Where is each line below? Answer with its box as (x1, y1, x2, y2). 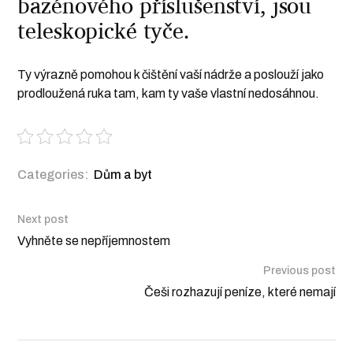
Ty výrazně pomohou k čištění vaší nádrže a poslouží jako (17, 68, 325, 82)
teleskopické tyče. (17, 11, 190, 51)
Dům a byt (94, 168, 153, 182)
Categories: (17, 168, 89, 182)
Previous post (262, 265, 336, 277)
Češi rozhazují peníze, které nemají (143, 285, 336, 299)
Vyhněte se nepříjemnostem (17, 234, 171, 248)
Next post (17, 214, 69, 226)
